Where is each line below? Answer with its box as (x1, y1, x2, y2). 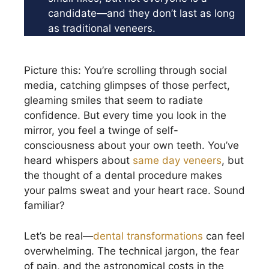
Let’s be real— (24, 229, 93, 242)
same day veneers (133, 154, 222, 167)
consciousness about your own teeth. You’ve (24, 139, 239, 152)
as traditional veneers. (48, 22, 156, 34)
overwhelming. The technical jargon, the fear (24, 244, 239, 257)
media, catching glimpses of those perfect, (24, 79, 230, 92)
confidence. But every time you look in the (24, 109, 226, 122)
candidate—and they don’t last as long (48, 7, 235, 19)
